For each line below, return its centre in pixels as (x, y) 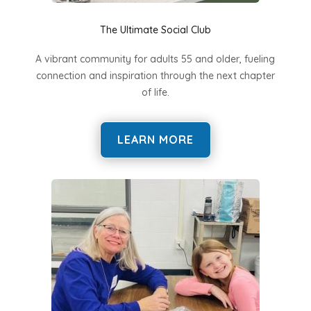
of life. (155, 93)
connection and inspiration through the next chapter (155, 76)
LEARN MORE (155, 140)
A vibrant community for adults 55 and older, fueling (155, 59)
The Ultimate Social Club (155, 30)
